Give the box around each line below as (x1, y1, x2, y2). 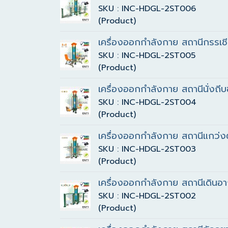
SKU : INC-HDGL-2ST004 (98, 96, 196, 108)
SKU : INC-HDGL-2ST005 (98, 49, 195, 62)
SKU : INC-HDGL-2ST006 (98, 3, 196, 15)
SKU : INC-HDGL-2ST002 (98, 190, 196, 202)
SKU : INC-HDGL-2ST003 (98, 143, 196, 155)
